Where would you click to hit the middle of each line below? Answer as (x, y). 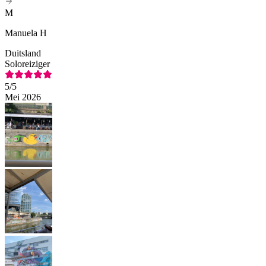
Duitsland (23, 53)
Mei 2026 (23, 97)
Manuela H (26, 33)
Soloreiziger (27, 64)
